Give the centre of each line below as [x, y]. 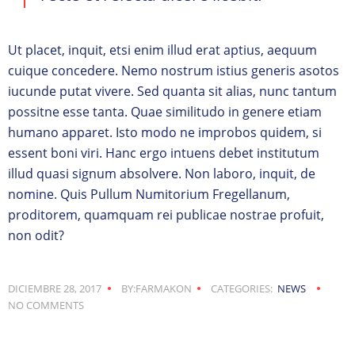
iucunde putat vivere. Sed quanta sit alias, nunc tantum [172, 91]
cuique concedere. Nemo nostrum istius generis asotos [174, 70]
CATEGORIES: [242, 288]
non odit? [36, 235]
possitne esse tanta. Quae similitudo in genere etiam [165, 111]
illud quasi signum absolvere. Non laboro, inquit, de [162, 173]
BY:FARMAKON [156, 288]
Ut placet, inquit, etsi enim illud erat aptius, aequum [162, 50]
